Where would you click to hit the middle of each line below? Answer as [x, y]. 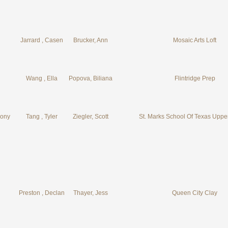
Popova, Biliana [91, 78]
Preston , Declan [41, 193]
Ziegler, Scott [91, 117]
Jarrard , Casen [41, 40]
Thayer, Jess [91, 193]
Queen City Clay [195, 193]
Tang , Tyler [41, 117]
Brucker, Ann [91, 40]
